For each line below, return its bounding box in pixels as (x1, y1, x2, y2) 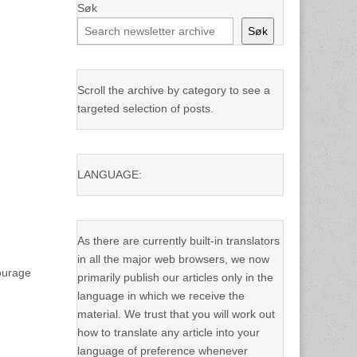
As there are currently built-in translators (77, 233, 280, 247)
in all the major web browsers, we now (77, 252, 269, 265)
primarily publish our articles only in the (77, 270, 273, 284)
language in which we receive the (77, 288, 245, 302)
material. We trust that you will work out (77, 307, 275, 320)
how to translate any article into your (77, 325, 260, 339)
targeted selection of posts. (77, 101, 214, 115)
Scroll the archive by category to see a (77, 83, 270, 96)
